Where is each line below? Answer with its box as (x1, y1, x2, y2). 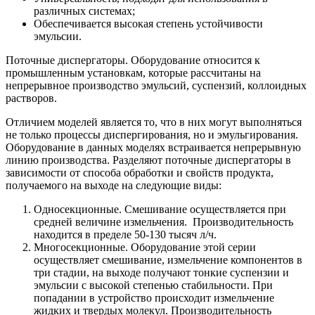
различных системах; (34, 4, 135, 17)
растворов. (6, 91, 57, 104)
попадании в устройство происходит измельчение (34, 291, 274, 304)
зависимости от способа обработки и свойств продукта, (6, 166, 274, 179)
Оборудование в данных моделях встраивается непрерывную (6, 141, 301, 153)
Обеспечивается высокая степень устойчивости (34, 17, 263, 30)
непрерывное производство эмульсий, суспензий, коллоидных (6, 79, 307, 91)
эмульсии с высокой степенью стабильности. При (34, 278, 273, 291)
